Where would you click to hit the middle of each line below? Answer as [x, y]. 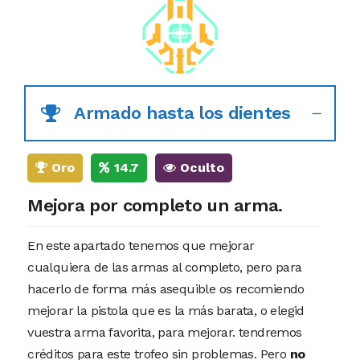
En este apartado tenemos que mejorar [141, 245]
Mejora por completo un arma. [155, 205]
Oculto [200, 167]
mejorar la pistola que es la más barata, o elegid [166, 310]
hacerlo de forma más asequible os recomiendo [166, 288]
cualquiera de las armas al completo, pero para [165, 267]
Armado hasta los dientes [182, 113]
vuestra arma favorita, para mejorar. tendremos [165, 332]
